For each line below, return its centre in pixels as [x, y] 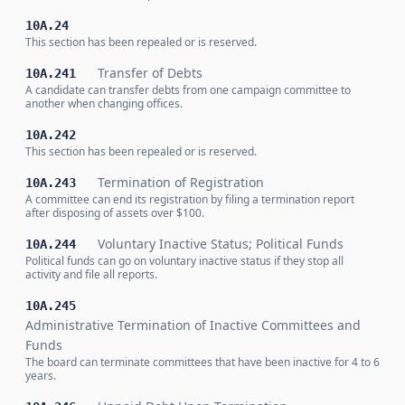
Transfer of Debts [150, 73]
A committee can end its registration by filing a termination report [190, 199]
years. [41, 376]
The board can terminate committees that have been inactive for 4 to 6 [202, 362]
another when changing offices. [104, 104]
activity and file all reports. [91, 274]
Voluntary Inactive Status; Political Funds [221, 244]
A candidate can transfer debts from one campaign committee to [188, 90]
